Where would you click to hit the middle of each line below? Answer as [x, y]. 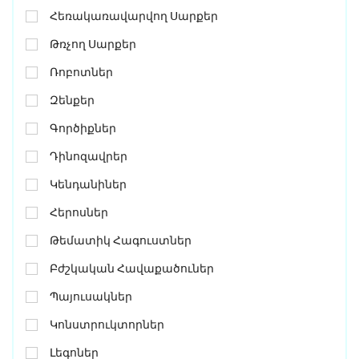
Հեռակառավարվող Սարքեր [134, 16]
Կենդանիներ [88, 185]
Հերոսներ [79, 213]
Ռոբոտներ [81, 73]
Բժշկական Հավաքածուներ [132, 269]
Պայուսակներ [91, 297]
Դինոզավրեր [89, 157]
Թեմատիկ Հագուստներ [121, 241]
